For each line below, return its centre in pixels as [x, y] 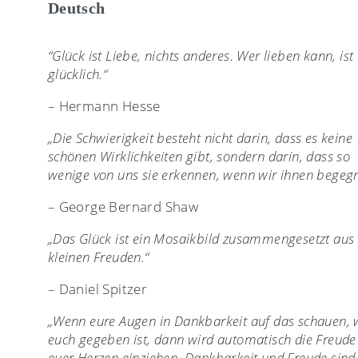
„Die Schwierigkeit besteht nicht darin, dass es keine [200, 137]
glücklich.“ [78, 74]
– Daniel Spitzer [97, 288]
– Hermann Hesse [104, 105]
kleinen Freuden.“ [98, 257]
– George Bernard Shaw [123, 206]
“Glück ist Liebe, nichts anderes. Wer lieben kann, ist [201, 55]
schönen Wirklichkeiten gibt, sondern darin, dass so [199, 156]
